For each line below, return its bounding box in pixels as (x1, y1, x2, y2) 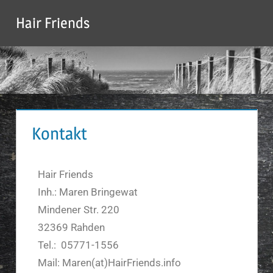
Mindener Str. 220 (38, 203, 122, 216)
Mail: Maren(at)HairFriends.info (38, 256, 183, 269)
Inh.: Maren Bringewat (38, 185, 140, 198)
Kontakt (32, 123, 87, 144)
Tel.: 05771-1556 (38, 238, 121, 251)
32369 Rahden (38, 221, 107, 233)
